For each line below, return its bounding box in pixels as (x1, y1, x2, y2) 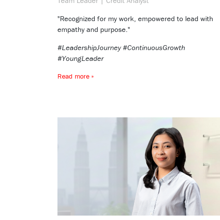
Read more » (57, 72, 94, 81)
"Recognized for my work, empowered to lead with (57, 14, 213, 24)
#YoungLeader (57, 54, 104, 63)
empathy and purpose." (57, 25, 130, 34)
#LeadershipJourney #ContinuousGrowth (57, 43, 185, 53)
